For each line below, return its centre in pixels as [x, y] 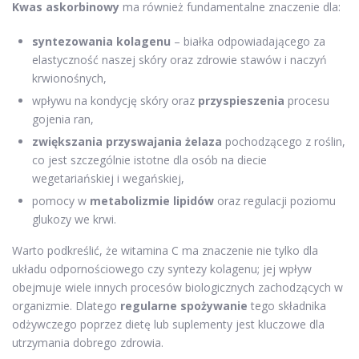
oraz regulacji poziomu [275, 200]
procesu [307, 100]
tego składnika [287, 305]
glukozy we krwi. [74, 219]
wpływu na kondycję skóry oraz [115, 100]
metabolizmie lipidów [152, 200]
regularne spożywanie [184, 305]
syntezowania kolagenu [101, 41]
